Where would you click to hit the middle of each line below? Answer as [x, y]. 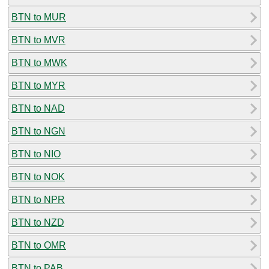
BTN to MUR [39, 17]
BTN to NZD [38, 222]
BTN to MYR [38, 85]
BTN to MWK [39, 62]
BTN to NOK [38, 177]
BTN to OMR [39, 245]
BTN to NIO [36, 154]
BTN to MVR [38, 40]
